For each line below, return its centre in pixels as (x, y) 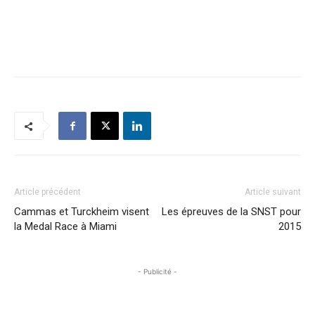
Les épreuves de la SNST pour (231, 212)
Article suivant (273, 192)
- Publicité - (157, 271)
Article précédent (47, 192)
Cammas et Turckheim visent (82, 212)
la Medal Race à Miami (65, 226)
